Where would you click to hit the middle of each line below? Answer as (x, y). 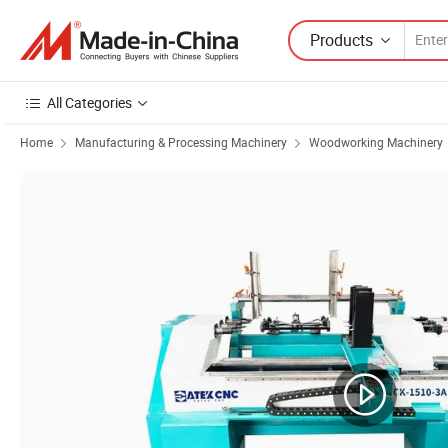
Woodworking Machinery (376, 142)
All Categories (89, 102)
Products (341, 39)
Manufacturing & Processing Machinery (181, 142)
